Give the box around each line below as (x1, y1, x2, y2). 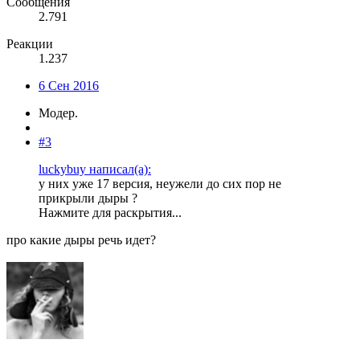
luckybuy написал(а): (39, 162, 151, 177)
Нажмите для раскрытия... (39, 206, 182, 220)
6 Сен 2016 (39, 79, 99, 93)
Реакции (6, 37, 53, 51)
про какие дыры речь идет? (6, 233, 156, 247)
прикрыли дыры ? (39, 191, 137, 206)
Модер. (39, 106, 78, 121)
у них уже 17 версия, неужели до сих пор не (39, 177, 281, 191)
